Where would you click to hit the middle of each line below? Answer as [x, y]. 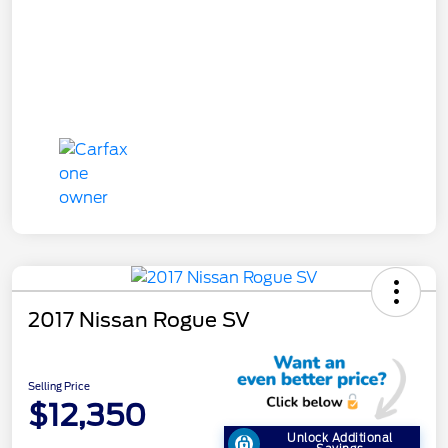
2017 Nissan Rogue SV [139, 320]
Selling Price [59, 385]
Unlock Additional [340, 437]
